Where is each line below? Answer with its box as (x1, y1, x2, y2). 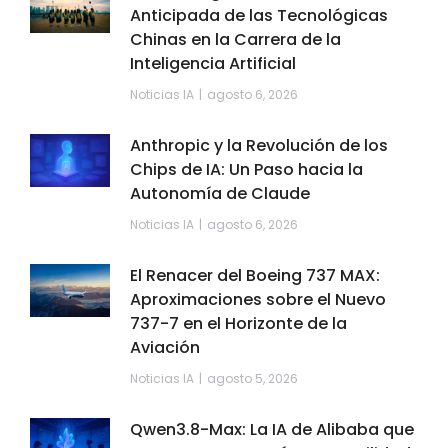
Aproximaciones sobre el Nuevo (130, 288, 386, 311)
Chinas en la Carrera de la (130, 28, 341, 51)
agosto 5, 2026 (207, 370, 298, 387)
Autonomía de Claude (130, 182, 310, 205)
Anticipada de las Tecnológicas (130, 4, 388, 27)
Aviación (130, 336, 200, 359)
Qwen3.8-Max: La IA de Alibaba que (130, 418, 414, 441)
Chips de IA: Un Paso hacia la (130, 158, 363, 181)
